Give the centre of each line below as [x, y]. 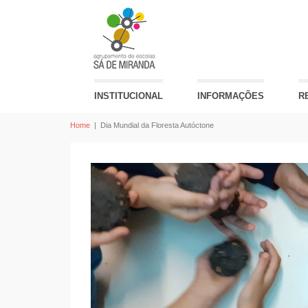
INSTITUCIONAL [129, 96]
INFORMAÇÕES [231, 96]
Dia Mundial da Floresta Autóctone [157, 125]
